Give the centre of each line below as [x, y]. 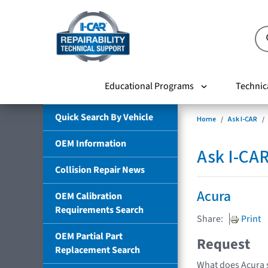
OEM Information [91, 143]
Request [223, 244]
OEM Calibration [89, 196]
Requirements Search [99, 210]
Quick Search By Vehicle [104, 117]
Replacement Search [98, 250]
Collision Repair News [100, 170]
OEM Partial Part [89, 236]
